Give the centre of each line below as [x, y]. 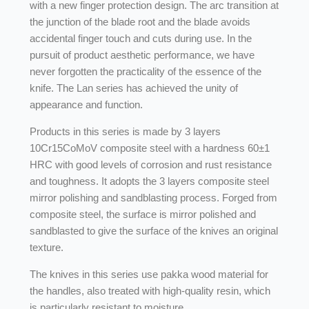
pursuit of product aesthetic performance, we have [142, 55]
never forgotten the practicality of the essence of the [145, 72]
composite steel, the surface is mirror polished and [142, 215]
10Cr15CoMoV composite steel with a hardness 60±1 [149, 148]
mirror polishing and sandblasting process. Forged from [153, 198]
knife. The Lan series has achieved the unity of [133, 88]
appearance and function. [86, 105]
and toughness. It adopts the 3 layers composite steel [149, 181]
